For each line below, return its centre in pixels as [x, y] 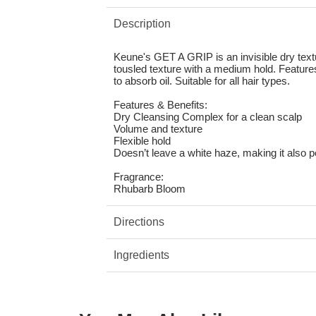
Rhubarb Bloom [149, 189]
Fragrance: [138, 177]
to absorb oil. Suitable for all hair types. [201, 81]
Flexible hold [142, 141]
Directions [139, 222]
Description [142, 24]
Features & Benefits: [160, 105]
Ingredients [141, 255]
